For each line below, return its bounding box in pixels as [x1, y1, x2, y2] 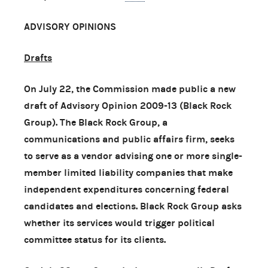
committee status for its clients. [24, 233, 166, 245]
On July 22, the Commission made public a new [24, 83, 236, 95]
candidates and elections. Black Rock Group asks [24, 200, 242, 212]
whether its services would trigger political [24, 217, 215, 229]
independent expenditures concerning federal [24, 183, 229, 195]
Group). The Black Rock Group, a [24, 116, 167, 128]
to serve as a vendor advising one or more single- [24, 150, 242, 162]
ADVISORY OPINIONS [24, 20, 116, 32]
